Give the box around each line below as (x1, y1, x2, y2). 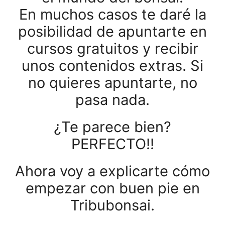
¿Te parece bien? (54, 118, 171, 136)
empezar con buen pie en (25, 179, 200, 197)
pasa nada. (75, 91, 150, 108)
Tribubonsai (70, 196, 151, 214)
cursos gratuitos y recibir (27, 40, 198, 57)
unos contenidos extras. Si (22, 57, 203, 74)
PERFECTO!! (71, 135, 154, 153)
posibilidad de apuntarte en (18, 23, 207, 40)
